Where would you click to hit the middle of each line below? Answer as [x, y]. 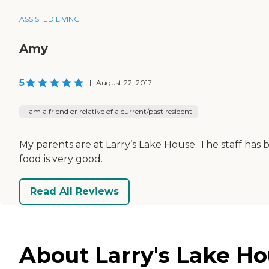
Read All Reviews [74, 192]
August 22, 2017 [124, 82]
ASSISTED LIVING [50, 19]
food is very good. [61, 159]
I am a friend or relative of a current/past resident [109, 111]
